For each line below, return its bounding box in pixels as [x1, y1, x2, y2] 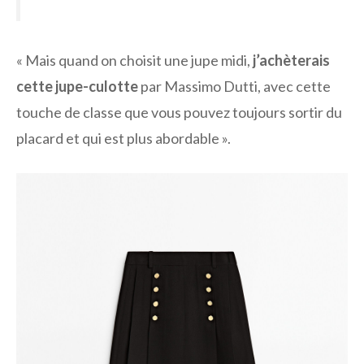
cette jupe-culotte [16, 77, 138, 96]
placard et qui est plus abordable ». [16, 129, 231, 148]
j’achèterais [253, 51, 330, 70]
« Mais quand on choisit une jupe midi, [16, 51, 253, 70]
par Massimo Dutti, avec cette [138, 77, 331, 96]
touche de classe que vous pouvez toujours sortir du [16, 103, 342, 122]
